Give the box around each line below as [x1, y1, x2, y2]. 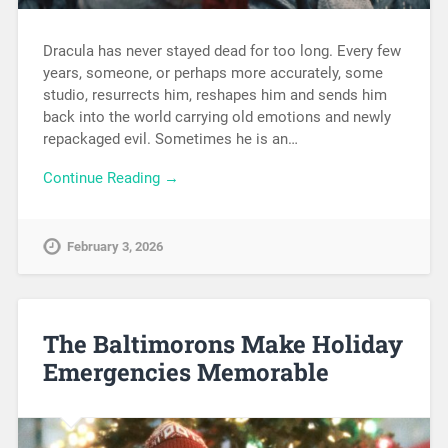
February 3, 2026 [66, 239, 163, 255]
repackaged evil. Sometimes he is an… [42, 129, 298, 148]
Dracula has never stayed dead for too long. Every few [42, 41, 401, 60]
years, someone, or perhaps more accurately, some [42, 63, 383, 82]
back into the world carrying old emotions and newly [42, 107, 391, 126]
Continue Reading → [42, 168, 179, 187]
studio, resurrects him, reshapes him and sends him [42, 85, 387, 104]
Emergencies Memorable [42, 356, 329, 389]
